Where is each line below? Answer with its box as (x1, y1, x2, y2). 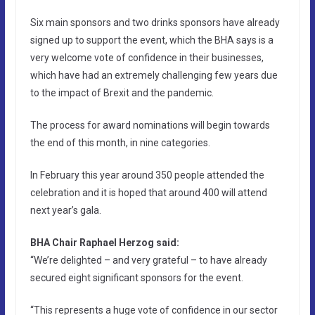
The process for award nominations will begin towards (30, 119, 270, 131)
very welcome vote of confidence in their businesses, (30, 51, 264, 63)
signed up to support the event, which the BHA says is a (30, 34, 274, 46)
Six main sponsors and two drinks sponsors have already (30, 16, 280, 28)
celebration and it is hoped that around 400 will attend (30, 186, 267, 198)
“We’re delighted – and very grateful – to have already (30, 254, 267, 266)
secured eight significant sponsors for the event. (30, 271, 243, 283)
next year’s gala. (30, 204, 101, 216)
